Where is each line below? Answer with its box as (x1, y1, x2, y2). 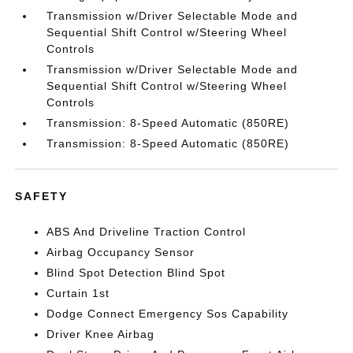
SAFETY (15, 190, 69, 203)
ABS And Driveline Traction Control (46, 225, 247, 238)
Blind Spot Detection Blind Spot (46, 266, 226, 279)
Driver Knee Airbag (46, 328, 155, 340)
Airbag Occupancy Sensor (46, 246, 195, 258)
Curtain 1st (46, 287, 110, 299)
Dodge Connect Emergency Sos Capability (46, 307, 289, 320)
